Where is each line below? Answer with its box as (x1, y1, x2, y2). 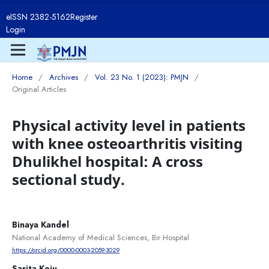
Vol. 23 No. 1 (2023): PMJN (94, 71, 189, 83)
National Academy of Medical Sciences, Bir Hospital (11, 231, 189, 243)
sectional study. (11, 169, 125, 189)
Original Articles (11, 83, 66, 95)
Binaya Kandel (11, 218, 69, 231)
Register (70, 11, 98, 23)
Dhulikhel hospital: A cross (11, 151, 203, 171)
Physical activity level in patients (11, 115, 246, 135)
